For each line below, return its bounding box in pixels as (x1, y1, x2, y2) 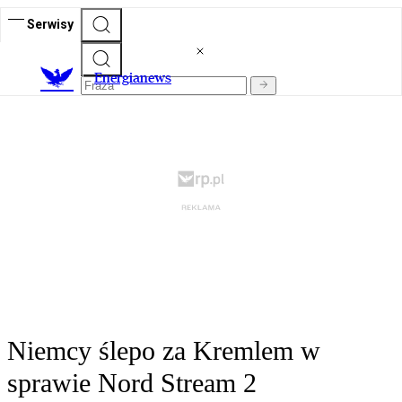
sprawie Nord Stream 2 (7, 368, 257, 398)
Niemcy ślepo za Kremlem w (7, 336, 320, 366)
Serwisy (27, 16, 74, 31)
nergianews (102, 69, 171, 87)
